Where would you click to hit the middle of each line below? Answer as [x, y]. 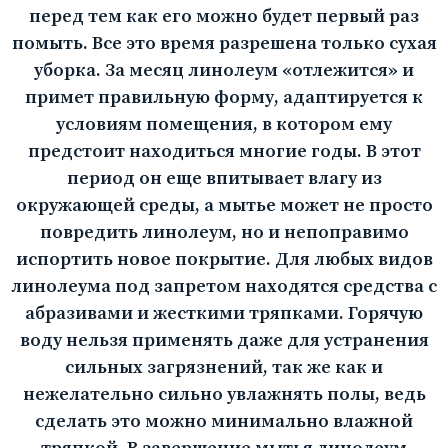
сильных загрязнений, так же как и [224, 368]
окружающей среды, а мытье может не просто [224, 206]
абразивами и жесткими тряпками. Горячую [224, 314]
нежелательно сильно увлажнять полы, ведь [224, 395]
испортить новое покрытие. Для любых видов [224, 260]
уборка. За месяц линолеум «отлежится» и [224, 71]
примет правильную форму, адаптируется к [224, 98]
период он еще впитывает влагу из [224, 179]
